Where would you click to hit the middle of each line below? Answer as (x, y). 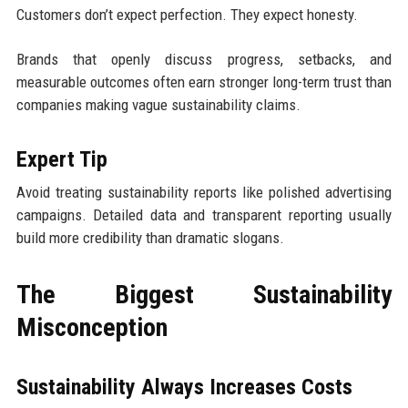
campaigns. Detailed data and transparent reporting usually (204, 214)
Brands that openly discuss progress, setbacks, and (204, 59)
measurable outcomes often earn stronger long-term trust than (204, 82)
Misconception (92, 327)
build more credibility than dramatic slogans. (150, 237)
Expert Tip (61, 159)
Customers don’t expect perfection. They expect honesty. (187, 14)
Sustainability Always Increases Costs (184, 387)
